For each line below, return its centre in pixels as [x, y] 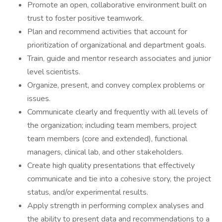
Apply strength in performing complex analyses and [115, 206]
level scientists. [54, 72]
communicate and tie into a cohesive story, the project [119, 179]
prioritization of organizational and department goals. [117, 45]
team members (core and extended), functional [107, 139]
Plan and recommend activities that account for [107, 32]
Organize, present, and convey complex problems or [116, 85]
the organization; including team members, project [112, 125]
